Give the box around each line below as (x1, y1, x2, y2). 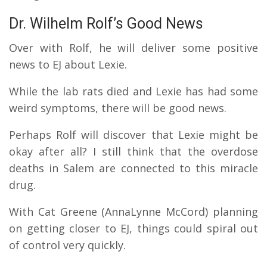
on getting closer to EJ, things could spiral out (9, 221, 258, 235)
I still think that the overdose (93, 144, 258, 159)
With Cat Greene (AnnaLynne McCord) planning (9, 204, 258, 219)
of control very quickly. (9, 237, 126, 252)
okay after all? (9, 144, 93, 159)
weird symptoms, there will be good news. (9, 100, 226, 115)
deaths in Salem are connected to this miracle (9, 160, 258, 175)
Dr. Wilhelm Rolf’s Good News (9, 14, 203, 32)
